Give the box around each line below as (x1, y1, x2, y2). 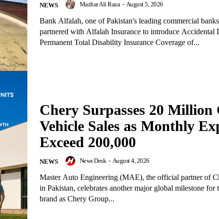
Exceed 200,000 (40, 133, 136, 150)
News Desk (79, 156, 106, 164)
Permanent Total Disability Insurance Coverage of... (40, 38, 199, 47)
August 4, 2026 (112, 156, 150, 164)
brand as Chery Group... (40, 194, 114, 203)
